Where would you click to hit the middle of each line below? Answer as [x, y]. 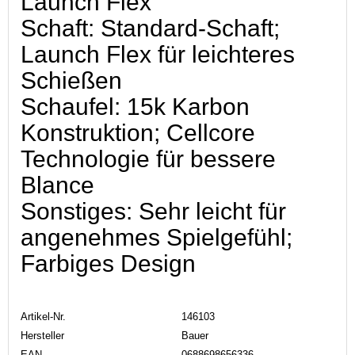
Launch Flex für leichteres [158, 54]
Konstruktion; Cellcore [138, 132]
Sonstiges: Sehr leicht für [153, 211]
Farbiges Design [108, 263]
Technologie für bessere [148, 158]
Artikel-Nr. [43, 316]
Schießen [71, 80]
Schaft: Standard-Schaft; [150, 28]
